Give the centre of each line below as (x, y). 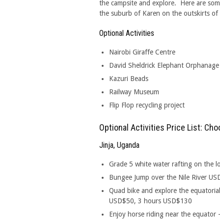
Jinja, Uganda (119, 145)
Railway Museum (134, 92)
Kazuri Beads (129, 79)
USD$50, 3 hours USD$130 (151, 201)
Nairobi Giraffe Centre (142, 52)
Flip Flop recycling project (147, 105)
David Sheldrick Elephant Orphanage (164, 65)
